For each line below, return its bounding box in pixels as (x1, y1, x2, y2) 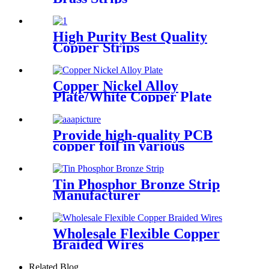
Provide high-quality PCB (53, 127, 213, 143)
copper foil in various (53, 138, 184, 154)
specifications (53, 148, 136, 165)
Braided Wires (53, 236, 144, 252)
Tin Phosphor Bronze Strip (53, 176, 220, 192)
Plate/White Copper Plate (53, 89, 212, 104)
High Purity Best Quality (53, 29, 207, 45)
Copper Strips (53, 40, 139, 56)
